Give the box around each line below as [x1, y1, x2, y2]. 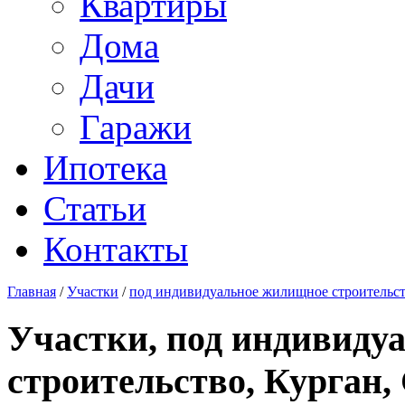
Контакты [43, 230, 188, 268]
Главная [7, 284, 56, 299]
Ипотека [43, 148, 167, 187]
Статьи [43, 189, 146, 228]
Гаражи [80, 108, 192, 146]
